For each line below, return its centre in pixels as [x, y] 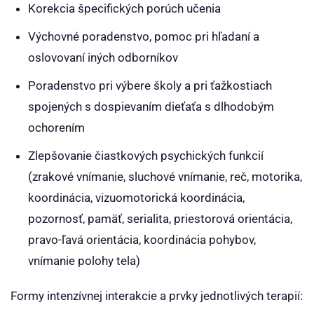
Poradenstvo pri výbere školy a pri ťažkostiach [150, 86]
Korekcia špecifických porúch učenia [124, 8]
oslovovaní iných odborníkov [103, 57]
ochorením [56, 128]
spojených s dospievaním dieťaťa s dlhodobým [151, 107]
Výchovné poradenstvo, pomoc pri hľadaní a [144, 36]
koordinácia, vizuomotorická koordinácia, [136, 198]
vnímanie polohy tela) [84, 261]
